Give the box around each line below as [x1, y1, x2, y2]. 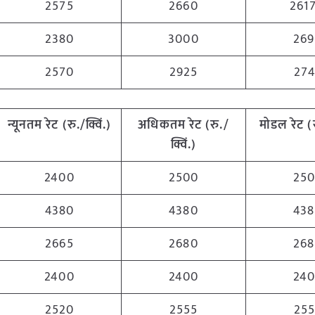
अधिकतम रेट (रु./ [138, 115, 229, 136]
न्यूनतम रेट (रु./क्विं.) [7, 115, 112, 136]
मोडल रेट [259, 115, 308, 136]
